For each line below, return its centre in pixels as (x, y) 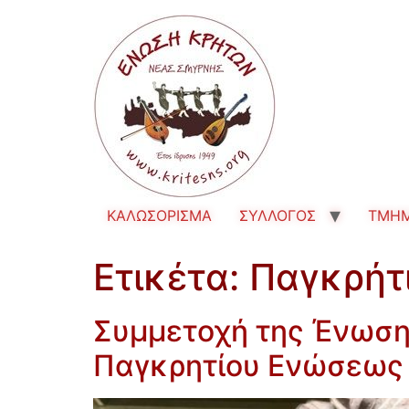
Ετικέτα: (171, 277)
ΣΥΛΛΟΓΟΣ (278, 215)
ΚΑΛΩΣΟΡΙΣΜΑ (159, 215)
